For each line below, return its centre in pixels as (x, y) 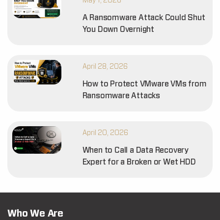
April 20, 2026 (105, 133)
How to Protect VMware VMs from (144, 84)
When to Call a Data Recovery (136, 150)
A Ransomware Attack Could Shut (144, 18)
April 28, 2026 (105, 67)
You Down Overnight (118, 29)
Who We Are (35, 214)
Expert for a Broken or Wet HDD (139, 162)
